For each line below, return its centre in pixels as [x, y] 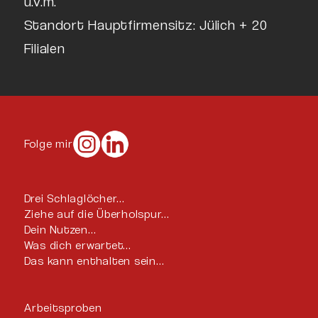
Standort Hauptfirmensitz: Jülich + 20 [146, 24]
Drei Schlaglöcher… [75, 198]
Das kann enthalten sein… [94, 261]
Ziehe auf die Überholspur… [97, 214]
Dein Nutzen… [60, 229]
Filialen [44, 48]
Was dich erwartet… [78, 245]
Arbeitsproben [63, 307]
